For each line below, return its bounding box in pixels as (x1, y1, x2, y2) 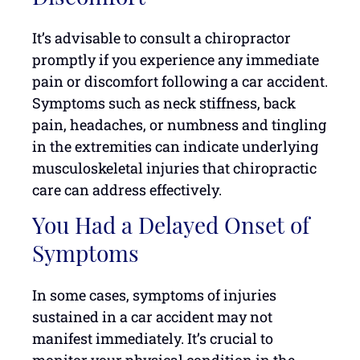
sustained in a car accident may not (32, 307, 272, 327)
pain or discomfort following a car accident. (32, 71, 328, 91)
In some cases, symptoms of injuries (32, 285, 276, 305)
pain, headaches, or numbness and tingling (32, 114, 326, 134)
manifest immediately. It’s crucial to (32, 329, 273, 349)
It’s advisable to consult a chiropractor (32, 27, 291, 47)
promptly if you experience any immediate (32, 49, 319, 69)
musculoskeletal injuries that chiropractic (32, 157, 317, 178)
